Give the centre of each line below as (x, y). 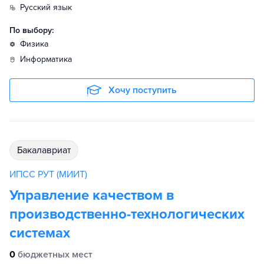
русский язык (48, 8)
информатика (49, 60)
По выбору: (32, 31)
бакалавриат (47, 151)
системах (40, 233)
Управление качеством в (92, 196)
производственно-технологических (127, 214)
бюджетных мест (55, 255)
